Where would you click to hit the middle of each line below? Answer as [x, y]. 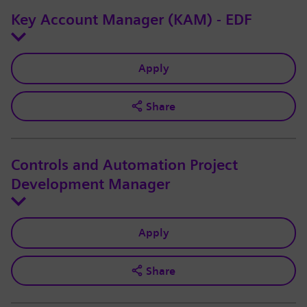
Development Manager [90, 185]
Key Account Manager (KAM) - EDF [132, 20]
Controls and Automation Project [124, 165]
